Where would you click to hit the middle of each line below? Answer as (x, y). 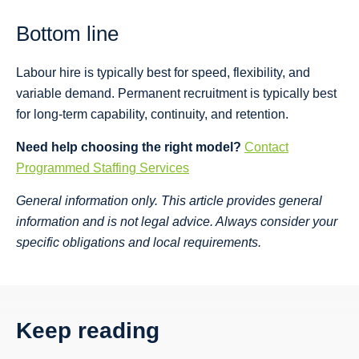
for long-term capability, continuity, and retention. (152, 115)
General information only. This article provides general (169, 201)
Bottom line (67, 34)
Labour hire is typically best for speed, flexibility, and (163, 73)
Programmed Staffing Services (103, 168)
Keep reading (88, 331)
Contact (266, 147)
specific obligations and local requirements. (139, 243)
